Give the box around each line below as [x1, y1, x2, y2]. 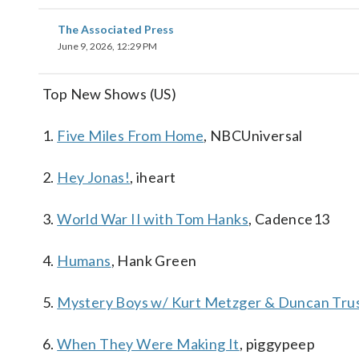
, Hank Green [111, 252, 197, 269]
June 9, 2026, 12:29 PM [58, 40, 157, 52]
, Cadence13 [248, 210, 330, 228]
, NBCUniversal [204, 127, 303, 144]
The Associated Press [58, 22, 174, 36]
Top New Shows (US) [42, 85, 177, 103]
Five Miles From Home [57, 127, 204, 144]
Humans [57, 252, 111, 269]
